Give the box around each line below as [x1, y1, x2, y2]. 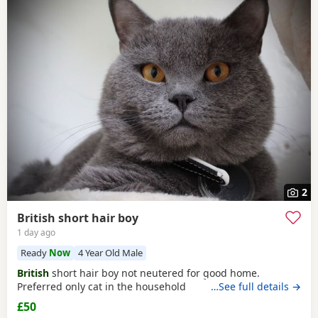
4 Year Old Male [77, 246, 143, 260]
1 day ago [17, 226, 55, 239]
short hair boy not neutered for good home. [49, 265, 260, 280]
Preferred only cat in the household [17, 279, 186, 293]
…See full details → [211, 279, 301, 293]
